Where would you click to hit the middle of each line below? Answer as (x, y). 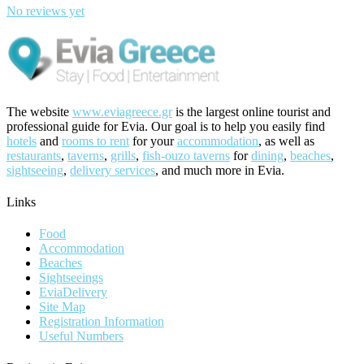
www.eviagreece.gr (122, 111)
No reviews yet (45, 11)
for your (153, 141)
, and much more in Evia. (220, 170)
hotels (22, 141)
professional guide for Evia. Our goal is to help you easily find (166, 126)
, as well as (286, 141)
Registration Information (102, 322)
